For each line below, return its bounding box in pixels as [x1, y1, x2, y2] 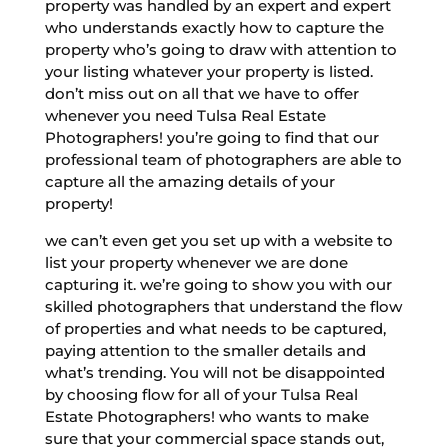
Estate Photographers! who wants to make [44, 406, 369, 426]
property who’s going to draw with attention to [44, 39, 397, 59]
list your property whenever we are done [44, 252, 348, 272]
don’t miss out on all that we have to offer [44, 83, 359, 103]
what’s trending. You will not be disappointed [44, 362, 385, 382]
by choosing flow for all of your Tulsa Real [44, 384, 358, 404]
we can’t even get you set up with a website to [44, 230, 393, 250]
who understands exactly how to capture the [44, 17, 384, 37]
